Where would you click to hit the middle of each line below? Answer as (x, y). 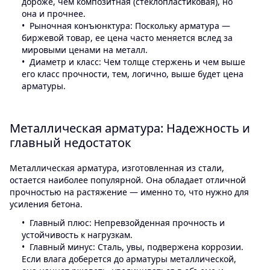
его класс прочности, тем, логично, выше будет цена (133, 74)
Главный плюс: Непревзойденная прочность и (127, 222)
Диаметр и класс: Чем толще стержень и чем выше (137, 62)
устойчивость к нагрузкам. (77, 234)
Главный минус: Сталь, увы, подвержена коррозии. (137, 246)
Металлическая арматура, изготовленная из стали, (117, 168)
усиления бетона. (46, 204)
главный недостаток (71, 143)
